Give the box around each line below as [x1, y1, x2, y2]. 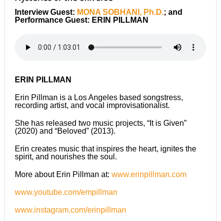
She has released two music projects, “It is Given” [14, 119, 186, 128]
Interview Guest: [14, 8, 77, 17]
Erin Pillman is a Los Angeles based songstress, [14, 93, 183, 102]
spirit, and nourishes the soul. [14, 152, 117, 161]
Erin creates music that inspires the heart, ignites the [14, 145, 196, 153]
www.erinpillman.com [111, 170, 186, 179]
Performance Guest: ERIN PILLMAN [14, 16, 148, 25]
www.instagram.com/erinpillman [14, 206, 126, 215]
